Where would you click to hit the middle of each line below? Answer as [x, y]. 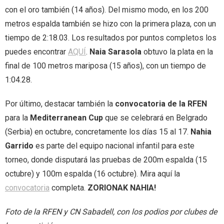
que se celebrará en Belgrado [155, 118]
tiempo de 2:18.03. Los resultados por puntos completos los [111, 38]
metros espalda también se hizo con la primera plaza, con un [110, 24]
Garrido [19, 146]
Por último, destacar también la [60, 104]
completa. [68, 188]
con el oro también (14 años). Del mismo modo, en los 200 [107, 10]
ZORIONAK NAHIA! [122, 188]
